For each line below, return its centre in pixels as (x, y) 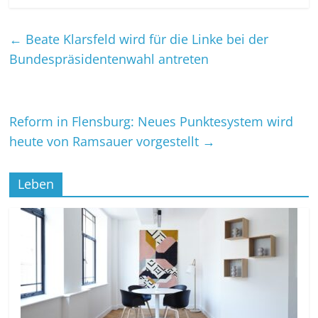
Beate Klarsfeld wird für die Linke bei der (146, 39)
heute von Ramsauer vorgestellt (106, 141)
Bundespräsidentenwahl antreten (109, 59)
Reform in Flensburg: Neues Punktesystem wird (152, 121)
